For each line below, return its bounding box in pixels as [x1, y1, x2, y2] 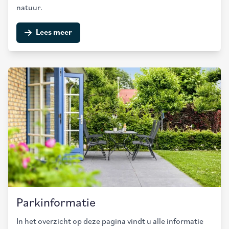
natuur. [16, 4, 42, 13]
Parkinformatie [16, 197, 96, 210]
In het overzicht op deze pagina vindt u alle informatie [16, 218, 203, 226]
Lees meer [36, 29, 72, 37]
